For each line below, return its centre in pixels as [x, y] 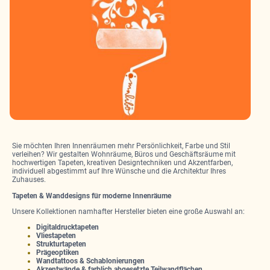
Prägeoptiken [58, 253]
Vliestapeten [56, 236]
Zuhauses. [29, 180]
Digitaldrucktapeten [67, 228]
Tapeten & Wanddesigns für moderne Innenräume [92, 196]
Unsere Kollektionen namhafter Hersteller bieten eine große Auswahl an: [128, 211]
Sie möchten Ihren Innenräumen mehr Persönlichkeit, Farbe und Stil [121, 146]
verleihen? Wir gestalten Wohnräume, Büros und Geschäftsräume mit [124, 155]
